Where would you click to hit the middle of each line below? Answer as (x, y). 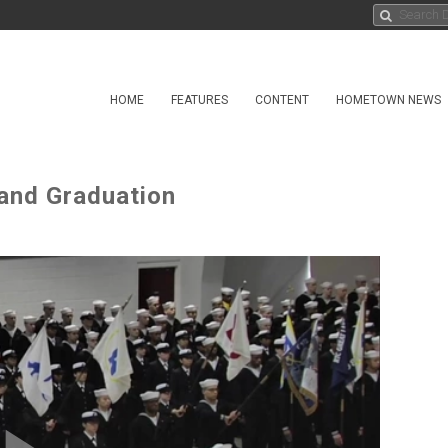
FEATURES (199, 100)
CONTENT (282, 100)
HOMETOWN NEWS (388, 100)
